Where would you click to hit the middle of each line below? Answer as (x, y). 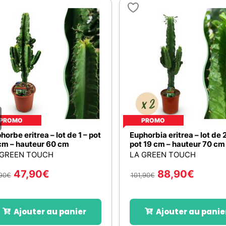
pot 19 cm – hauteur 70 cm (177, 144)
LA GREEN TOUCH (162, 154)
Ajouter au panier (50, 211)
